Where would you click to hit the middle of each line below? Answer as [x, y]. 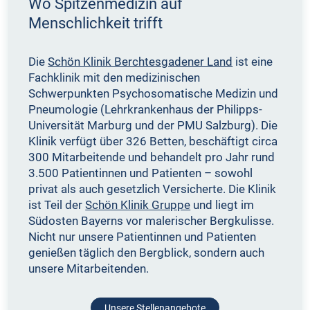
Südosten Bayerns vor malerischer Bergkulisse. [152, 220]
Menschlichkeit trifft [96, 23]
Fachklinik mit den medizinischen [115, 77]
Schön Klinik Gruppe [138, 204]
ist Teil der [57, 204]
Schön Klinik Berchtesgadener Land [140, 61]
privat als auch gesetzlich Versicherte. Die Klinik [153, 189]
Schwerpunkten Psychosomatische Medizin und [154, 93]
